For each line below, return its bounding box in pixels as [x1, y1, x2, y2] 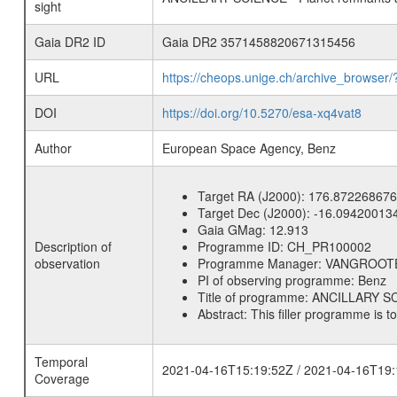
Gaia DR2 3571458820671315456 [161, 33, 355, 51]
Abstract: [197, 305, 251, 323]
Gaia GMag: [197, 221, 269, 238]
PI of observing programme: [197, 271, 358, 289]
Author [34, 139, 72, 157]
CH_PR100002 [286, 237, 371, 255]
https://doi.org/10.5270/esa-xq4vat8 [161, 104, 362, 121]
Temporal [34, 353, 88, 370]
